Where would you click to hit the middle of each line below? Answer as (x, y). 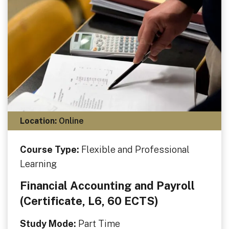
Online (70, 121)
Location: (38, 121)
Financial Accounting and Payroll (107, 185)
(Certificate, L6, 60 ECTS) (89, 201)
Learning (38, 164)
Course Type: (50, 150)
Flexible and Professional (135, 150)
